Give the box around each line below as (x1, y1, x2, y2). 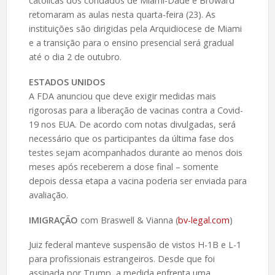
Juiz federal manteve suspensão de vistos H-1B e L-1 (28, 239, 241, 251)
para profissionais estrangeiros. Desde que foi (28, 253, 215, 265)
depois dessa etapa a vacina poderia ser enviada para (28, 174, 247, 187)
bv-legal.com (177, 214, 230, 226)
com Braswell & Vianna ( (77, 214, 178, 226)
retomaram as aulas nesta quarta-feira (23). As (28, 8, 215, 20)
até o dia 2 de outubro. (28, 50, 122, 63)
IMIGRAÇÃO (28, 214, 78, 226)
